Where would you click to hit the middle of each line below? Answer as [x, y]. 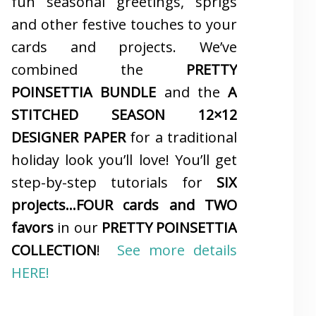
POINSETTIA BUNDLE [84, 92]
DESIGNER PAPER [68, 138]
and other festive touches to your [124, 25]
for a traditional [181, 138]
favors [35, 228]
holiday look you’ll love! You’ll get [124, 160]
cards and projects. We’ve [124, 47]
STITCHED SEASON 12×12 [124, 115]
